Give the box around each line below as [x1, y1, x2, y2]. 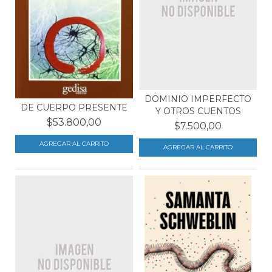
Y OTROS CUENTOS [155, 106, 241, 117]
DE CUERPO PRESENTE [21, 101, 127, 113]
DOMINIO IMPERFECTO [144, 93, 251, 105]
